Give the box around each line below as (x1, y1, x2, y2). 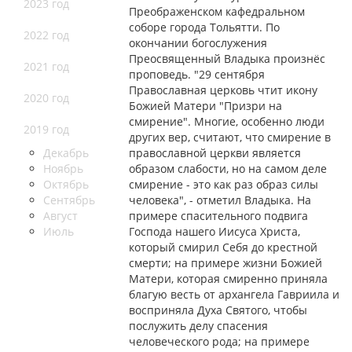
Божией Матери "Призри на (129, 98, 283, 114)
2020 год (24, 90, 69, 106)
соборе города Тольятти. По (129, 20, 280, 35)
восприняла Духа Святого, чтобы (129, 302, 308, 318)
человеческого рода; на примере (129, 334, 310, 350)
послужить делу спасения (129, 318, 269, 334)
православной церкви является (129, 145, 302, 161)
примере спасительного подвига (129, 208, 309, 224)
